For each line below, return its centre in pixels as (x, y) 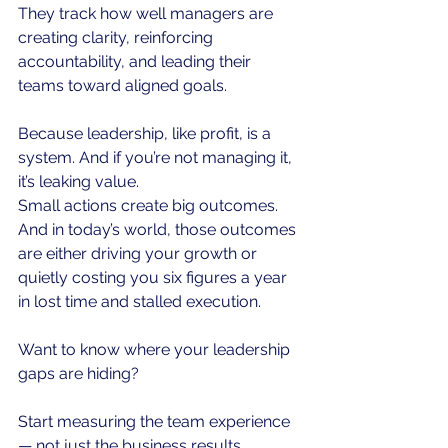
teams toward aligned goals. (122, 86)
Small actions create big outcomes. (148, 206)
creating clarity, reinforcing (117, 38)
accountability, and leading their (136, 62)
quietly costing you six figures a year (154, 278)
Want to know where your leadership (156, 350)
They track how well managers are (147, 14)
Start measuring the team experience (156, 422)
